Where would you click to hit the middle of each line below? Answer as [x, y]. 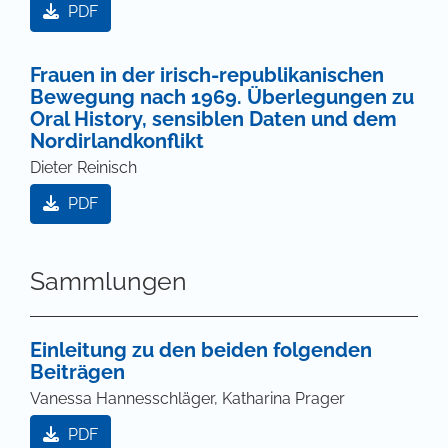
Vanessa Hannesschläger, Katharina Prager [187, 399]
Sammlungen [108, 281]
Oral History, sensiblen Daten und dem [213, 119]
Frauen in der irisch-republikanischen [207, 75]
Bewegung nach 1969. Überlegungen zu [222, 97]
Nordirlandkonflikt [117, 141]
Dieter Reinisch [83, 168]
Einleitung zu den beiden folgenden [201, 350]
